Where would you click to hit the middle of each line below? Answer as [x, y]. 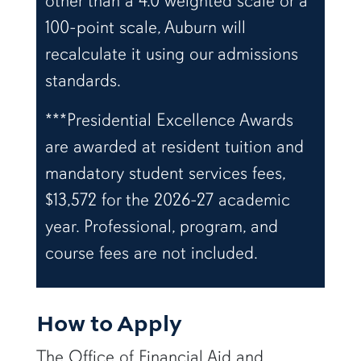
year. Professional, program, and [161, 226]
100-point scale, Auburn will [145, 27]
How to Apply [109, 322]
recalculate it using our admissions [171, 53]
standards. [83, 80]
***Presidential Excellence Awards [169, 119]
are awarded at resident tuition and [174, 146]
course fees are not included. [151, 252]
